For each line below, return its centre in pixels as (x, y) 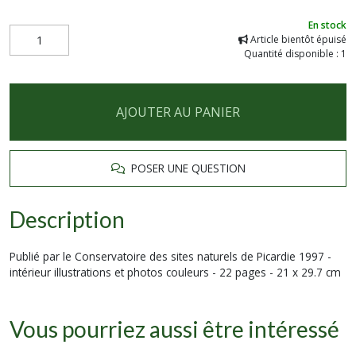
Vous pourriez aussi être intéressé (174, 329)
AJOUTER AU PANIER (178, 112)
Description (67, 219)
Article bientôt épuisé (297, 39)
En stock (327, 25)
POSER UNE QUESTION (185, 168)
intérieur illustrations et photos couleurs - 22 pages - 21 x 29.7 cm (175, 272)
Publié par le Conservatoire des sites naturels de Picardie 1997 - (170, 256)
